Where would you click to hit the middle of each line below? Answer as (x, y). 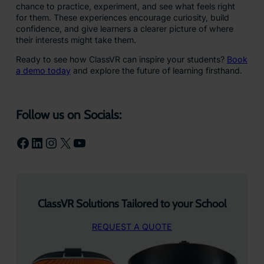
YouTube (75, 142)
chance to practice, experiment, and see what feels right (125, 6)
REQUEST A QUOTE (132, 226)
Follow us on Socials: (68, 115)
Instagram (49, 142)
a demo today (43, 71)
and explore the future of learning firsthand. (156, 71)
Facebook (19, 142)
